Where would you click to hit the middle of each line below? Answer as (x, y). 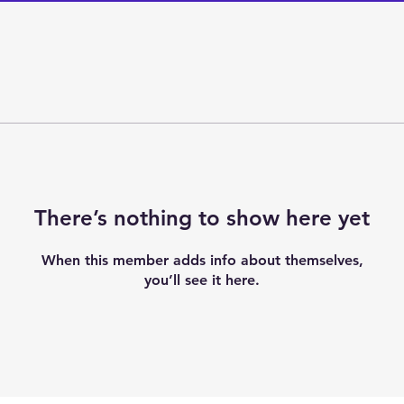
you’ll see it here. (202, 280)
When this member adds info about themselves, (202, 260)
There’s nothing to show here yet (202, 218)
